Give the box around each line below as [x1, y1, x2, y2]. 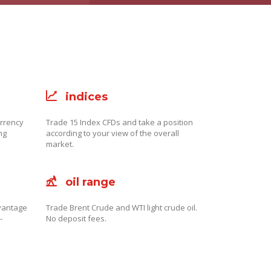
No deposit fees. [46, 213, 106, 224]
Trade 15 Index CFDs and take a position [46, 117, 193, 128]
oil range [65, 175, 116, 189]
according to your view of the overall [46, 128, 179, 139]
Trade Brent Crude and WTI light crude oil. [46, 202, 197, 213]
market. [46, 139, 74, 149]
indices [65, 90, 108, 103]
